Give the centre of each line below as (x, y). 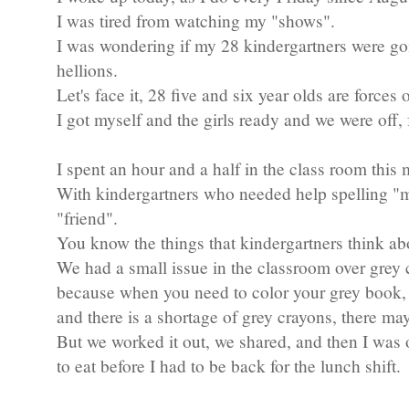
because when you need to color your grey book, (231, 292)
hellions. (87, 70)
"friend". (87, 218)
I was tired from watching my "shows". (196, 21)
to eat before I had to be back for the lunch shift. (229, 366)
